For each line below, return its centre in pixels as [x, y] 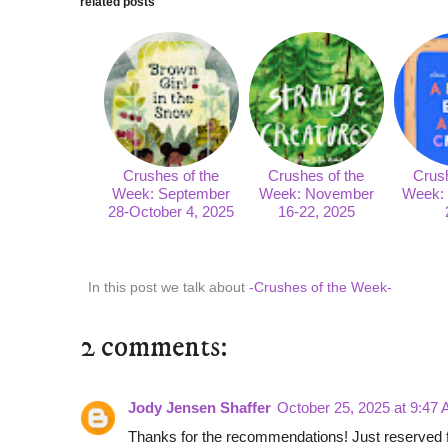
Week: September [171, 193]
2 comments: [154, 347]
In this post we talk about [168, 287]
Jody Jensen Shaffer [199, 407]
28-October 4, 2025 [171, 211]
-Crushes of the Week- [320, 287]
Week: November [316, 193]
